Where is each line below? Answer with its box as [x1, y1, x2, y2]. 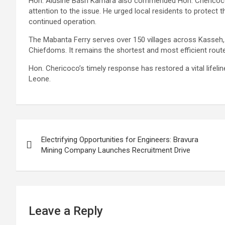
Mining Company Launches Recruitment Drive [41, 145, 190, 155]
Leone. [29, 74, 51, 83]
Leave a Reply [29, 203, 103, 218]
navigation [16, 140, 90, 159]
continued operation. [29, 17, 96, 26]
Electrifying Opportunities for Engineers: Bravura [41, 135, 198, 144]
